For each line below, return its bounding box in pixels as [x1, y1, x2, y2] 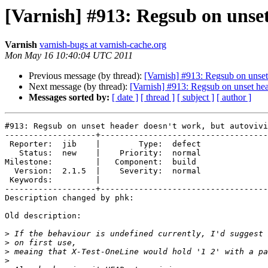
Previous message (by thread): [29, 71, 144, 81]
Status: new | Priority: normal [5, 148, 19, 158]
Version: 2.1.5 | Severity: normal [5, 166, 14, 176]
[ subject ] [177, 92, 214, 103]
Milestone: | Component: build [5, 157, 201, 167]
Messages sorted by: [29, 92, 109, 103]
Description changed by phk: [5, 193, 134, 203]
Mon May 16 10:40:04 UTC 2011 [5, 50, 133, 61]
